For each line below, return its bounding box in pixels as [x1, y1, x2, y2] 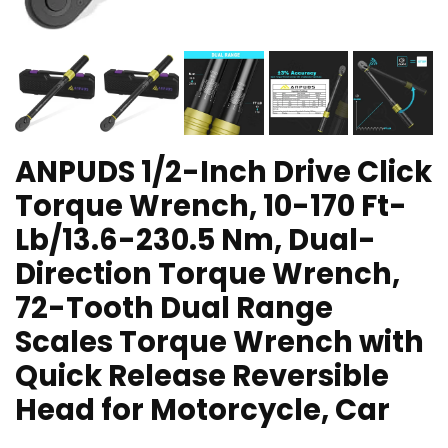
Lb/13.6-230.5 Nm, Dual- [15, 219, 376, 260]
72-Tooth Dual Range [15, 287, 333, 328]
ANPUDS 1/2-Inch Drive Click [15, 151, 432, 192]
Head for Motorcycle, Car [15, 389, 390, 430]
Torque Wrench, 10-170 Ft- [15, 185, 407, 226]
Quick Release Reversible [15, 355, 389, 396]
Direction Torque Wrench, [15, 253, 400, 294]
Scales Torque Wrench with [15, 321, 424, 362]
